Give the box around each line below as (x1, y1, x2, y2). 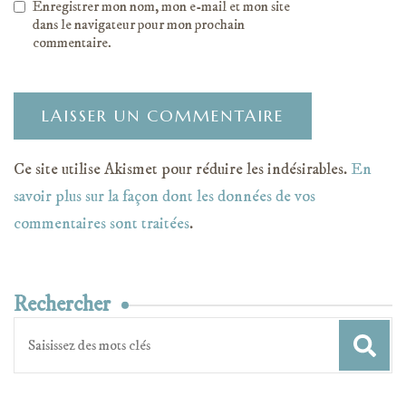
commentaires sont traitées (14, 213, 189, 234)
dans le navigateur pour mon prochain (33, 14, 245, 34)
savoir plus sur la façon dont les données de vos (14, 186, 315, 207)
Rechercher (14, 290, 111, 318)
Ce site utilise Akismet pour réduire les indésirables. (14, 159, 351, 179)
